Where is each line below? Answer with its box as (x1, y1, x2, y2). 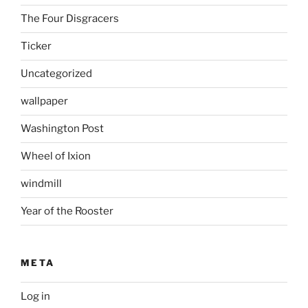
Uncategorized (21, 67, 92, 80)
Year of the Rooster (21, 205, 113, 218)
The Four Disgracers (21, 12, 119, 25)
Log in (21, 289, 50, 302)
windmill (21, 177, 62, 190)
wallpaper (21, 95, 68, 108)
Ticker (21, 40, 52, 53)
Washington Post (21, 122, 104, 135)
